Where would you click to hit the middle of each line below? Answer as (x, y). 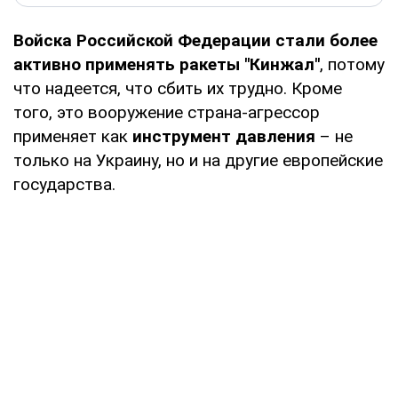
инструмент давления (224, 136)
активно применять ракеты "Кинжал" (167, 64)
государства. (64, 184)
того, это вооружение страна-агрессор (167, 112)
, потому (352, 64)
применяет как (73, 136)
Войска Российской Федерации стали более (195, 40)
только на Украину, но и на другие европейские (198, 160)
